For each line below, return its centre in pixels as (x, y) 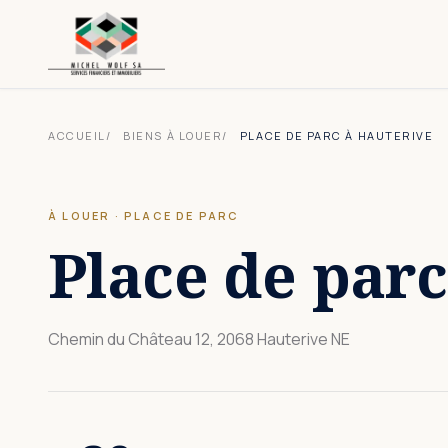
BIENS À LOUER (173, 135)
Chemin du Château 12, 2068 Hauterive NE (199, 339)
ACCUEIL (77, 135)
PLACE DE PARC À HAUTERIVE (336, 135)
